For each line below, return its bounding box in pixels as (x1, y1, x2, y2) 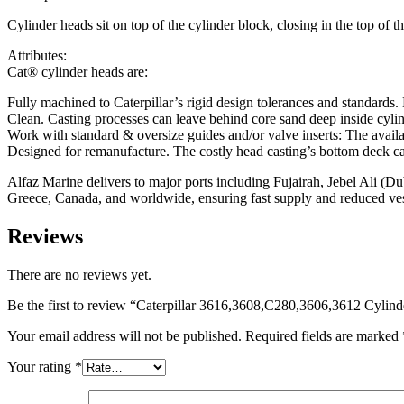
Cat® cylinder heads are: (7, 63, 148, 79)
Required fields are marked (245, 327, 402, 344)
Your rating (7, 358, 75, 374)
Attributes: (7, 47, 67, 63)
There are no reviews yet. (7, 266, 151, 282)
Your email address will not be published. (7, 327, 242, 344)
